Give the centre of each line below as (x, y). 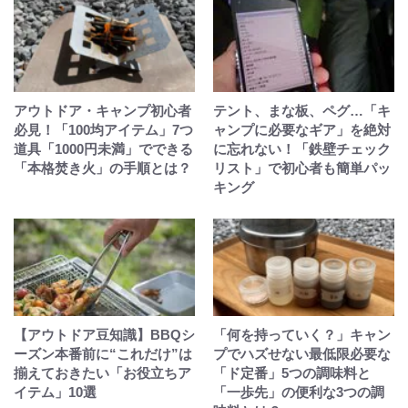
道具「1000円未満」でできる (103, 149)
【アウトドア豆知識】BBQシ (104, 335)
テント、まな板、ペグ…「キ (302, 111)
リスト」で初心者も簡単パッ (302, 168)
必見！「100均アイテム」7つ (103, 130)
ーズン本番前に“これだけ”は (103, 354)
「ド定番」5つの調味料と (292, 373)
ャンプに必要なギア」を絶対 (302, 130)
